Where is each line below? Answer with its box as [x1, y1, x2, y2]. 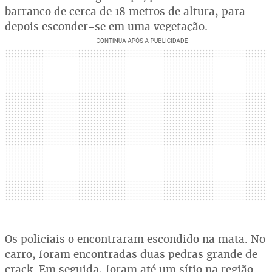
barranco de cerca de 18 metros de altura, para [5, 4, 245, 18]
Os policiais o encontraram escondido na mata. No [5, 231, 265, 246]
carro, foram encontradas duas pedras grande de [5, 246, 257, 261]
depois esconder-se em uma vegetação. [5, 19, 208, 33]
